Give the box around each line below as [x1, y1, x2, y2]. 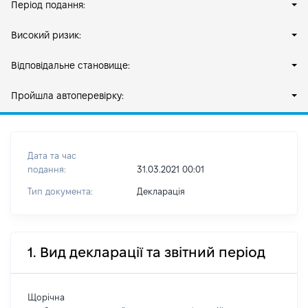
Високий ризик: [11, 30, 81, 41]
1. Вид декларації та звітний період [27, 245, 265, 260]
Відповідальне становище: [11, 60, 130, 71]
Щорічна [27, 292, 65, 302]
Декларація [136, 186, 185, 196]
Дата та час [27, 151, 76, 160]
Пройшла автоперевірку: [11, 90, 124, 101]
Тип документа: [27, 186, 93, 196]
